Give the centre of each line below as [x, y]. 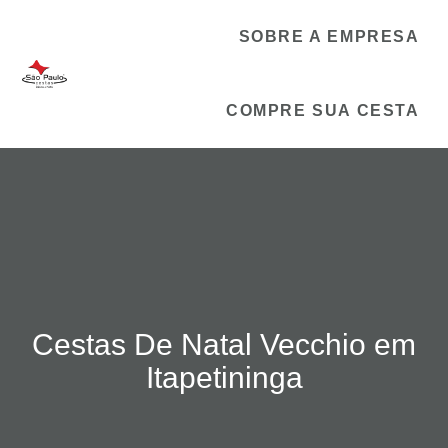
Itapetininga [224, 377]
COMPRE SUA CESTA [322, 110]
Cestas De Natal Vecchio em [224, 344]
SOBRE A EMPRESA [329, 36]
